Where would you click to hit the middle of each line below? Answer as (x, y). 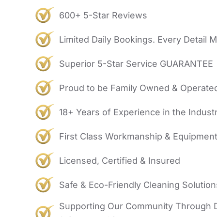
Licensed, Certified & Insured (120, 160)
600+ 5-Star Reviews (103, 15)
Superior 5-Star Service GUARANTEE (136, 63)
